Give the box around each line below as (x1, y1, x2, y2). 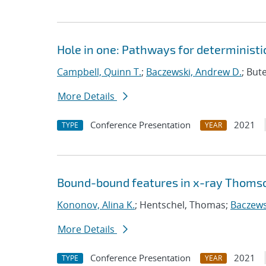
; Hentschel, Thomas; (135, 198, 230, 211)
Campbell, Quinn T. (57, 65, 141, 78)
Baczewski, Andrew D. (146, 65, 242, 78)
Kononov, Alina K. (57, 198, 135, 211)
